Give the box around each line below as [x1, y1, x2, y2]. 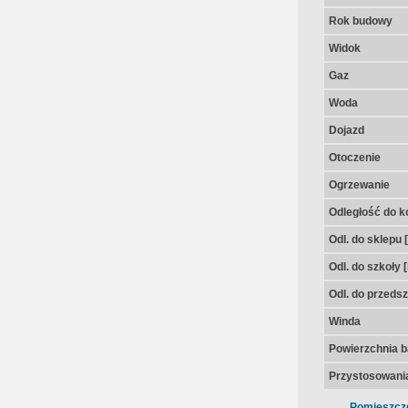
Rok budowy [328, 15, 393, 27]
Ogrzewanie [328, 178, 390, 191]
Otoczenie [328, 151, 381, 164]
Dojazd [328, 124, 364, 137]
